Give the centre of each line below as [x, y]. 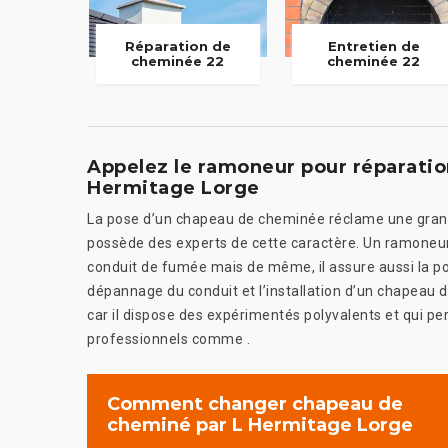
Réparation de [177, 46]
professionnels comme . [168, 339]
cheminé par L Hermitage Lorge [260, 425]
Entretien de [373, 46]
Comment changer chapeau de [255, 404]
